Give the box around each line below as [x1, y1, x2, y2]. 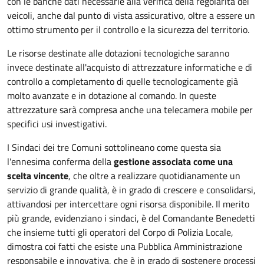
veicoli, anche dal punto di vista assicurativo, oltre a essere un [7, 8, 255, 22]
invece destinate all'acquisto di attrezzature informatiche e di [7, 60, 252, 74]
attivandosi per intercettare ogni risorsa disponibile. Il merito [7, 197, 249, 211]
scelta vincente [7, 169, 68, 183]
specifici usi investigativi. [7, 117, 107, 131]
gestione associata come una [114, 154, 233, 169]
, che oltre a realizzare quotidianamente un [68, 169, 240, 183]
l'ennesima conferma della [7, 154, 114, 169]
